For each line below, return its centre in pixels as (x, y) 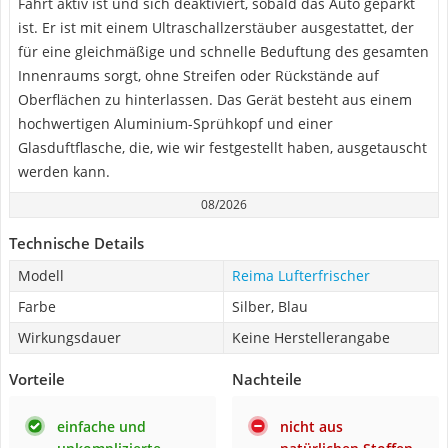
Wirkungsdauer (69, 337)
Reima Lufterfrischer (301, 275)
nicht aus (311, 426)
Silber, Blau (270, 306)
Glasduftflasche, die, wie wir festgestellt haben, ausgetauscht (222, 147)
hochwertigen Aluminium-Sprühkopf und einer (175, 123)
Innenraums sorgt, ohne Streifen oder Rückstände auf (198, 75)
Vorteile (37, 379)
